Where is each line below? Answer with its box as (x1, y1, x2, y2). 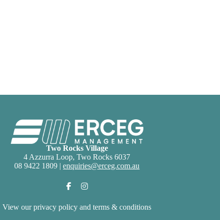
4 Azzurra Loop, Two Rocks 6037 (24, 153, 131, 161)
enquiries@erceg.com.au (63, 162, 140, 170)
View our (2, 203, 34, 211)
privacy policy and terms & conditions (33, 203, 152, 211)
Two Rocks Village (46, 144, 108, 152)
